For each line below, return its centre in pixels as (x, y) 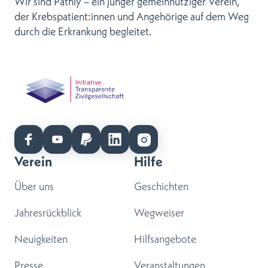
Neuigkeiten (41, 239)
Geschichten (161, 186)
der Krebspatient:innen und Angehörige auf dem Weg (132, 16)
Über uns (34, 186)
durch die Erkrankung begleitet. (83, 31)
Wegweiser (159, 212)
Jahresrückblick (48, 212)
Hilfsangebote (165, 239)
